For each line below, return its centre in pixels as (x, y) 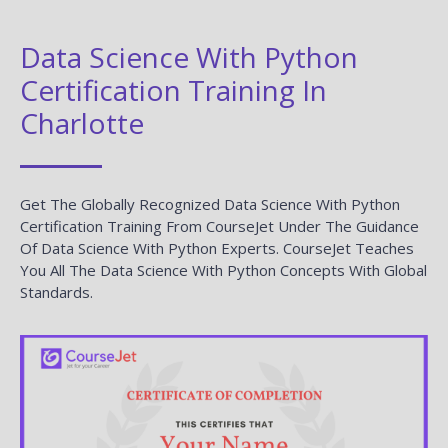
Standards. (56, 291)
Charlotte (82, 122)
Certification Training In (173, 89)
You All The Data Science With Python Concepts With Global (223, 269)
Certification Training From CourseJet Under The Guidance (219, 225)
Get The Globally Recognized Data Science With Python (210, 203)
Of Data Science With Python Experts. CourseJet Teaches (217, 247)
